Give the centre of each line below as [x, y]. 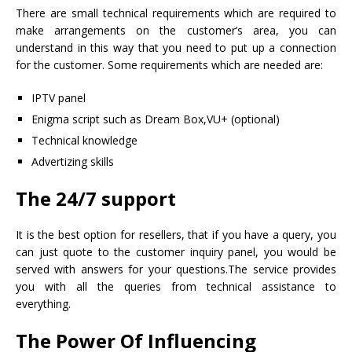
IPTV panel [59, 98]
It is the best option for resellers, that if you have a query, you [176, 235]
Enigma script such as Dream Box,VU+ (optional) [156, 119]
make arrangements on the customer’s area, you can [176, 31]
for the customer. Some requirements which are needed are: [169, 65]
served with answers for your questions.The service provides [176, 269]
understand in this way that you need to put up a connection [176, 48]
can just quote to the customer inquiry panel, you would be [176, 252]
